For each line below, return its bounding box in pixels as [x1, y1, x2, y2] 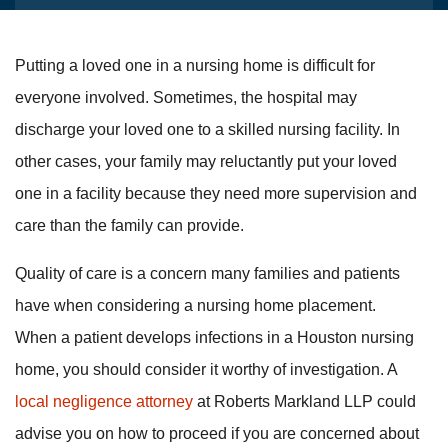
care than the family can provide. [15, 217, 244, 234]
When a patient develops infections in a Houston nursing [15, 329, 414, 346]
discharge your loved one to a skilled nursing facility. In [15, 121, 400, 138]
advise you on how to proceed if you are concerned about [15, 425, 419, 442]
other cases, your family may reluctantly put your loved [15, 153, 397, 170]
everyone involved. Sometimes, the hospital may [15, 89, 357, 106]
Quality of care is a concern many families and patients [15, 265, 400, 282]
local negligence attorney [15, 393, 193, 410]
